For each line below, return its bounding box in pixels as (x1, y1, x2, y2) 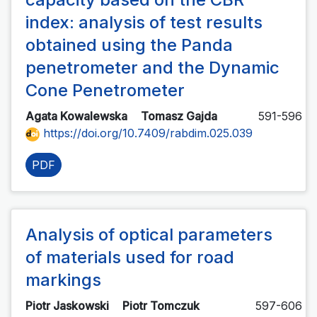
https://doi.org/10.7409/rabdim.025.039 (40, 126, 253, 141)
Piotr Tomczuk (122, 299, 202, 313)
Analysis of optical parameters (25, 224, 272, 246)
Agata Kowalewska (25, 109, 130, 124)
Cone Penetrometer (25, 80, 185, 101)
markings (25, 270, 101, 291)
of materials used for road (25, 247, 234, 268)
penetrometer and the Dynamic (25, 57, 279, 79)
